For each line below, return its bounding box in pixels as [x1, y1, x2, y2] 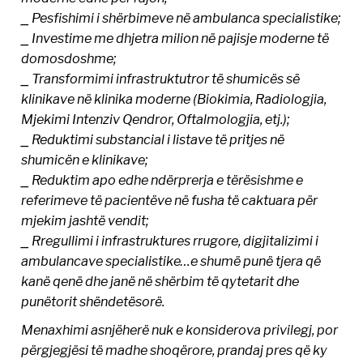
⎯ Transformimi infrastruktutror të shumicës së [21, 70, 301, 87]
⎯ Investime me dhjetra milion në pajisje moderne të [21, 29, 330, 46]
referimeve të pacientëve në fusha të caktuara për [21, 191, 318, 208]
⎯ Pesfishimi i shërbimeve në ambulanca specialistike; [21, 9, 342, 26]
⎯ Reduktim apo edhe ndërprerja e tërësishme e [21, 171, 304, 188]
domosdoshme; [21, 49, 117, 66]
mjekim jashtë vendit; [21, 211, 150, 228]
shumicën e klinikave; [21, 151, 149, 168]
